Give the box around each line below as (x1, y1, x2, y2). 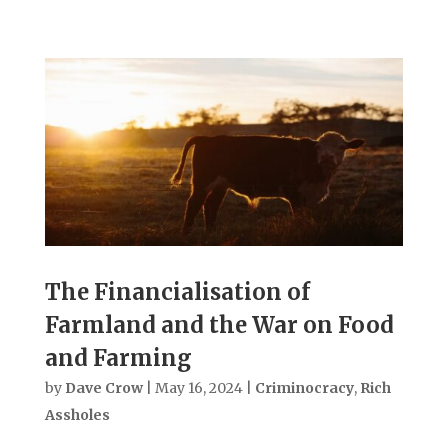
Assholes (44, 406, 110, 425)
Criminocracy (254, 379, 354, 398)
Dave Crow (64, 379, 143, 398)
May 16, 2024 (154, 379, 243, 398)
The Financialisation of (44, 278, 310, 307)
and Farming (44, 344, 192, 373)
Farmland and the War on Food (44, 311, 394, 340)
